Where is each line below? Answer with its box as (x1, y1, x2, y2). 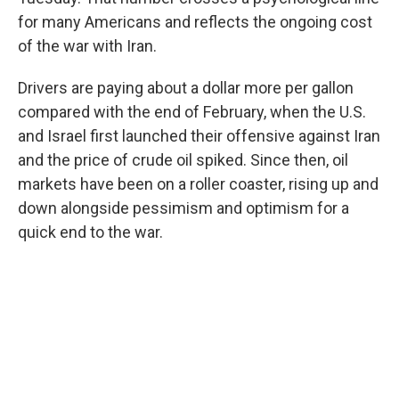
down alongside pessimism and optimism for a (18, 199, 349, 217)
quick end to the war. (18, 223, 163, 241)
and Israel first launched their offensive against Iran (18, 126, 380, 145)
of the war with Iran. (18, 37, 157, 55)
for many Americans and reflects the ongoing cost (18, 12, 372, 31)
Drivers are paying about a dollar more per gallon (18, 78, 354, 97)
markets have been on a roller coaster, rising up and (18, 175, 379, 193)
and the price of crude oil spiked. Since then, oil (18, 151, 348, 169)
